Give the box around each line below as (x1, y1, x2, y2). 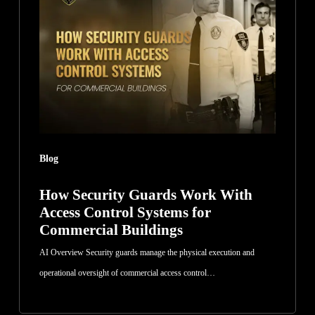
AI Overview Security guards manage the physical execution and (39, 247, 255, 258)
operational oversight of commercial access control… (39, 268, 215, 278)
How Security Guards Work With (39, 186, 252, 204)
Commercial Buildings (39, 221, 183, 239)
